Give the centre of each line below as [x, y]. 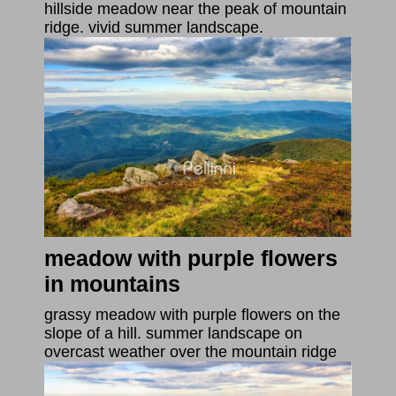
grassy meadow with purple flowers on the [192, 314]
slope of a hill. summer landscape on [173, 333]
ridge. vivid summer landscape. [154, 28]
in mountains [112, 284]
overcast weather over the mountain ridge [190, 351]
